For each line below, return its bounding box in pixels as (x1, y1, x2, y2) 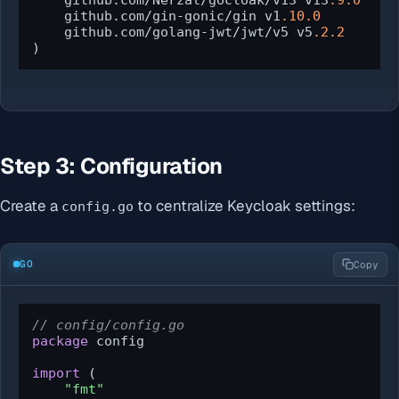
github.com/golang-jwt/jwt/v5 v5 (32, 24, 313, 41)
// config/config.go (32, 316, 184, 333)
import (32, 364, 80, 381)
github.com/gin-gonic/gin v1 (32, 8, 281, 25)
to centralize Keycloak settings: (134, 195, 355, 216)
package (32, 332, 88, 349)
